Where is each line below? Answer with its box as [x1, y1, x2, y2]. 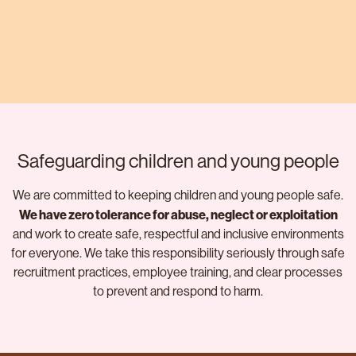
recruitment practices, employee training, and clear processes [14, 265, 342, 281]
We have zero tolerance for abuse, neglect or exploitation [18, 207, 338, 223]
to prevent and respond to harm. [93, 284, 263, 300]
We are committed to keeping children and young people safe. [13, 188, 343, 203]
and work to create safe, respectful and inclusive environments [12, 226, 344, 242]
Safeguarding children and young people [17, 150, 339, 172]
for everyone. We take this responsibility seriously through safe [11, 246, 345, 261]
